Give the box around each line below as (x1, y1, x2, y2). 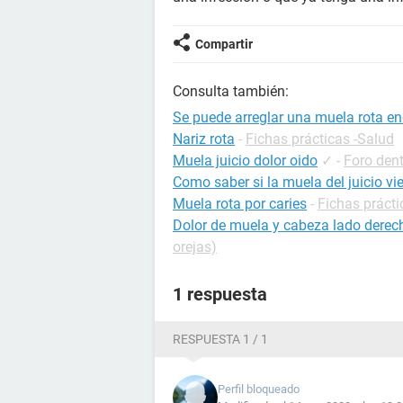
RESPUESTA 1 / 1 (173, 332, 268, 346)
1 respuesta (173, 283, 267, 305)
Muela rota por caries (173, 195, 307, 212)
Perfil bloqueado (218, 382, 300, 396)
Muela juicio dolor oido (173, 152, 318, 169)
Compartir (195, 37, 253, 51)
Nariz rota (173, 130, 235, 148)
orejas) (173, 238, 217, 255)
